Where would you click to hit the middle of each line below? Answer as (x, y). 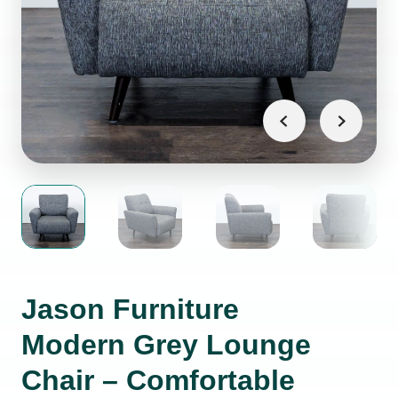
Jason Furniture (130, 309)
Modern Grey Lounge (166, 345)
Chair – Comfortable (158, 380)
